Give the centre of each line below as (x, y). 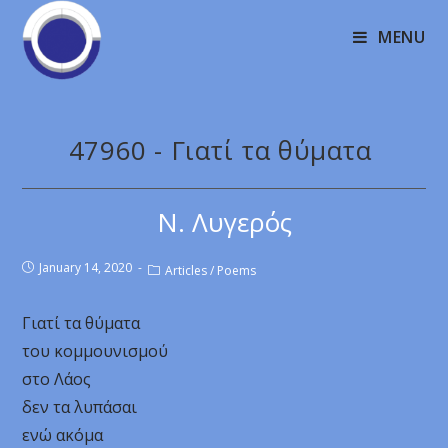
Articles (186, 270)
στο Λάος (57, 379)
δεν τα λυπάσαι (80, 407)
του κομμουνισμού (95, 351)
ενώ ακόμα (63, 435)
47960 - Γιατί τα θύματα (224, 150)
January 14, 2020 (86, 267)
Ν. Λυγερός (224, 222)
